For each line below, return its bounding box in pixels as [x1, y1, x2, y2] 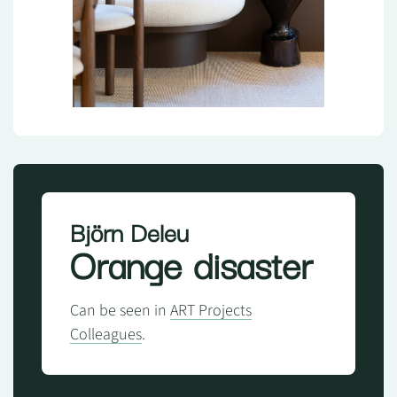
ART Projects [170, 299, 252, 322]
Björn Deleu [70, 211, 189, 250]
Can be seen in [70, 299, 170, 322]
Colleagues [70, 323, 142, 346]
